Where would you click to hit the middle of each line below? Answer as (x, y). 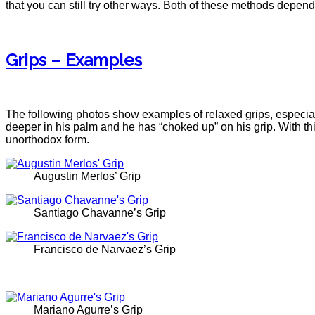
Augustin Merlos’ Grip (87, 176)
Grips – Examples (74, 60)
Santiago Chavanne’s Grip (100, 213)
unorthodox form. (47, 140)
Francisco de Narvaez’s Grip (105, 250)
